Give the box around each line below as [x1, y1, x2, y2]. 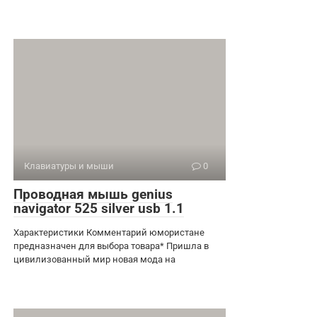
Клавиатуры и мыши [24, 160, 114, 171]
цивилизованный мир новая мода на [13, 253, 175, 265]
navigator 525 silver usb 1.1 [13, 200, 184, 217]
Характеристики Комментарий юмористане [13, 226, 204, 238]
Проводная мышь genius [13, 185, 173, 202]
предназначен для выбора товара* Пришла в [13, 240, 209, 251]
